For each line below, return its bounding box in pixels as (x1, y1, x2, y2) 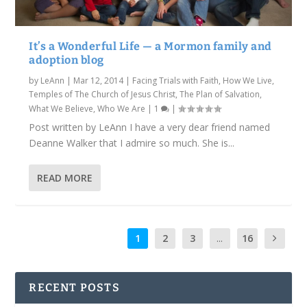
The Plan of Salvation (180, 88, 260, 101)
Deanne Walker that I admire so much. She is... (29, 136, 235, 150)
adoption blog (29, 53, 104, 67)
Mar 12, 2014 (73, 75, 124, 87)
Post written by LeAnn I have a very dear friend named (29, 121, 271, 134)
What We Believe (29, 103, 94, 115)
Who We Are (97, 103, 146, 115)
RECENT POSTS (29, 281, 120, 295)
